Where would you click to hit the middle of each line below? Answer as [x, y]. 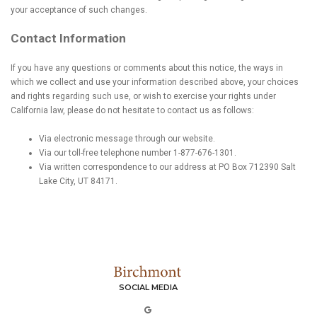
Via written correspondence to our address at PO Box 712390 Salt [167, 167]
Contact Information [68, 38]
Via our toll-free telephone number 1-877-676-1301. [138, 153]
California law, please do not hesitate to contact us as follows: [132, 110]
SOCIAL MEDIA [148, 287]
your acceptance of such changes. [79, 10]
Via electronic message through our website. [127, 139]
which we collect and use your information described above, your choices [155, 82]
